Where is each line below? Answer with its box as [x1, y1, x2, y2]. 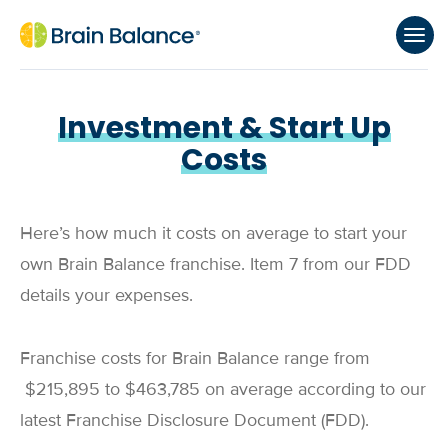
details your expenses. [20, 284, 193, 306]
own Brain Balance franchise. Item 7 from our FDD [20, 253, 411, 275]
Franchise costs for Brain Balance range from [20, 346, 370, 369]
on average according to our [200, 377, 426, 400]
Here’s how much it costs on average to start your [20, 222, 407, 244]
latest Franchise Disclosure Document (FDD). [20, 408, 369, 431]
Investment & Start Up [57, 107, 391, 148]
